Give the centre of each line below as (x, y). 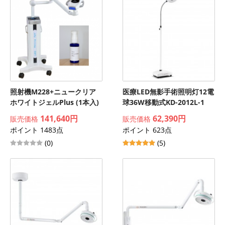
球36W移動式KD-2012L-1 (163, 102)
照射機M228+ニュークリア (53, 92)
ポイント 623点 (147, 130)
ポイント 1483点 (37, 130)
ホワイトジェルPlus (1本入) (54, 102)
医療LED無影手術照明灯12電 (168, 92)
